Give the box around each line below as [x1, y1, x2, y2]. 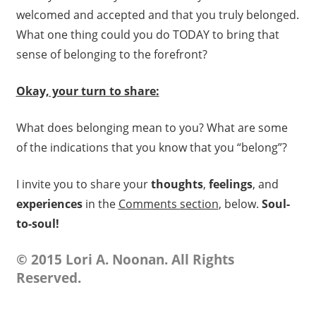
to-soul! [16, 216, 59, 232]
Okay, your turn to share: [16, 83, 159, 99]
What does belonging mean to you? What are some [16, 120, 288, 136]
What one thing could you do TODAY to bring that [16, 27, 279, 43]
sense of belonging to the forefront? [16, 47, 207, 63]
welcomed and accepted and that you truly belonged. [16, 7, 299, 23]
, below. [218, 196, 262, 212]
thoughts [147, 176, 203, 193]
